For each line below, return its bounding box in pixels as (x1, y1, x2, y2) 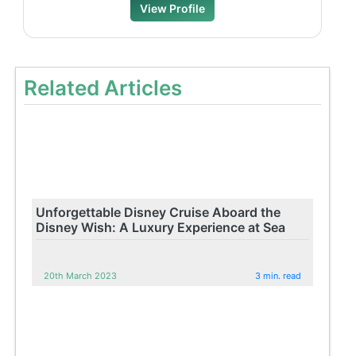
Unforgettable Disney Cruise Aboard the (36, 203, 281, 220)
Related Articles (24, 75, 183, 100)
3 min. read (255, 269, 302, 281)
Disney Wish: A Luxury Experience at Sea (36, 219, 286, 235)
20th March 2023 (44, 269, 118, 281)
